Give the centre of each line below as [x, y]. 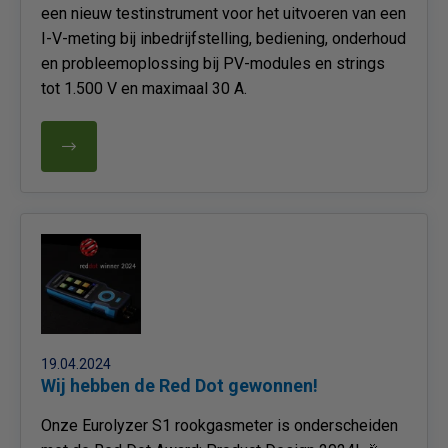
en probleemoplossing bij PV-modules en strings [213, 63]
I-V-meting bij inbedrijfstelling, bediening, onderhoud [223, 38]
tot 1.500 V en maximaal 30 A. [144, 88]
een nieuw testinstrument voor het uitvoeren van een [223, 13]
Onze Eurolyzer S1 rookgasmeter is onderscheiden [219, 425]
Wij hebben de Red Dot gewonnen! [179, 385]
